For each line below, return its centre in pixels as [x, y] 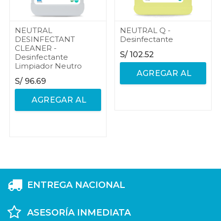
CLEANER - [36, 48]
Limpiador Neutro [48, 66]
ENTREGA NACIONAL [76, 185]
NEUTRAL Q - [145, 30]
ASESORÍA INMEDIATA [79, 212]
